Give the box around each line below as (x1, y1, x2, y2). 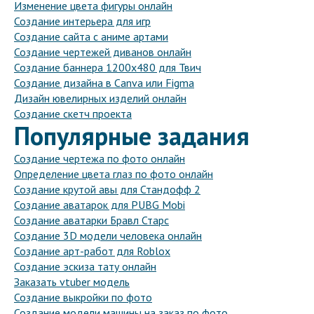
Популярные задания (14, 119, 250, 153)
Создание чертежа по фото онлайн (14, 151, 185, 166)
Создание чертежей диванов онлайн (14, 45, 191, 60)
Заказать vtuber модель (14, 275, 130, 289)
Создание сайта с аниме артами (14, 29, 168, 44)
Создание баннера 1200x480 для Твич (14, 60, 201, 75)
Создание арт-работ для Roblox (14, 244, 170, 259)
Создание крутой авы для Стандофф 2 (14, 182, 200, 197)
